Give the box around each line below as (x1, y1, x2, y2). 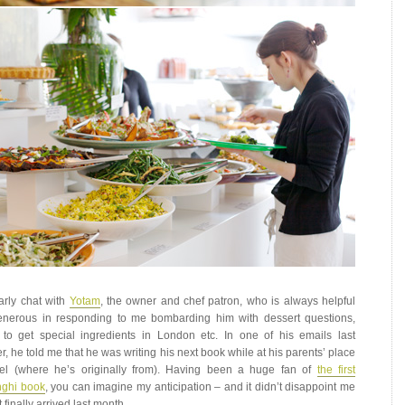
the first (316, 363, 356, 376)
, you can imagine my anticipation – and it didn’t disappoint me (44, 381, 356, 393)
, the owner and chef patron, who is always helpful (99, 295, 356, 307)
